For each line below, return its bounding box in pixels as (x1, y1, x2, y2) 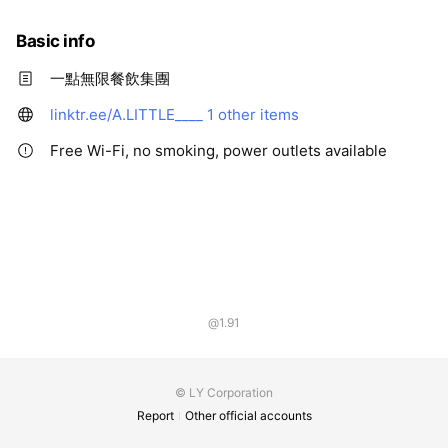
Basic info (16, 31, 95, 52)
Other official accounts (185, 408, 312, 424)
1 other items (207, 105, 299, 125)
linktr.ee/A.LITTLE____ (50, 105, 203, 125)
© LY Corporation (175, 385, 273, 401)
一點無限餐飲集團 (50, 69, 170, 89)
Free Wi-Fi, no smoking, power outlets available (50, 141, 387, 161)
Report (137, 408, 174, 424)
